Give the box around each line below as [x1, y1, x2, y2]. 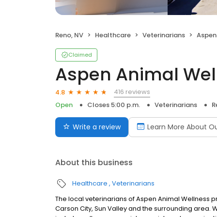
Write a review [73, 122, 121, 132]
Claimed [68, 51, 92, 59]
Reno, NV [55, 31, 83, 40]
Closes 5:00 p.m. [87, 100, 140, 109]
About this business [55, 157, 133, 168]
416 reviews [114, 87, 150, 96]
